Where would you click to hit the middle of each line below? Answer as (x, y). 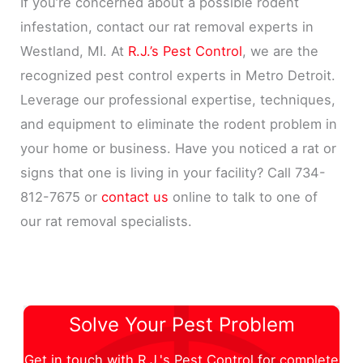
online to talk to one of (243, 197)
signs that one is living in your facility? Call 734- (173, 173)
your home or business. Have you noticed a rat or (179, 149)
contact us (135, 197)
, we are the (281, 51)
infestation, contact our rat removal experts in (167, 27)
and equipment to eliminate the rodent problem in (179, 124)
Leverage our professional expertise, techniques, (178, 100)
